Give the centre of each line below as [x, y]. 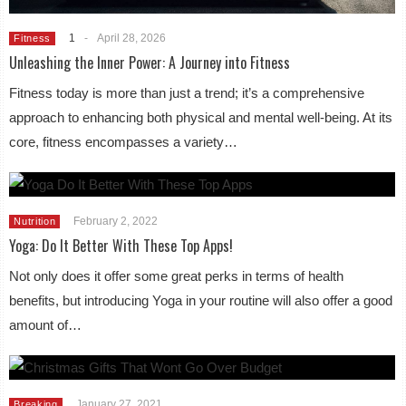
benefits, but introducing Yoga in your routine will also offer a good [201, 300]
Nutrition [35, 221]
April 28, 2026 [132, 38]
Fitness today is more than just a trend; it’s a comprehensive [187, 92]
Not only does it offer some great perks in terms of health [177, 275]
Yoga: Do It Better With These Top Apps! [121, 245]
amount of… [46, 324]
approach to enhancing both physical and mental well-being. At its [201, 117]
